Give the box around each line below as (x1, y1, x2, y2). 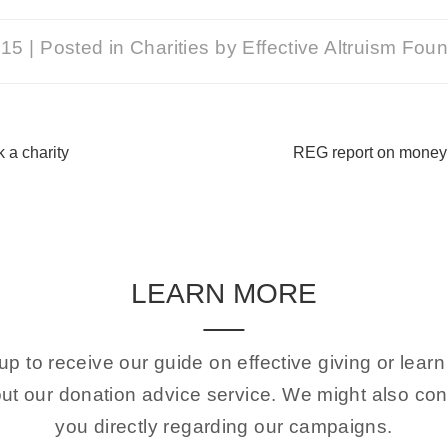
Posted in (40, 37, 130, 59)
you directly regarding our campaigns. (55, 416, 393, 438)
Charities (129, 37, 210, 59)
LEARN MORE (131, 277, 317, 309)
